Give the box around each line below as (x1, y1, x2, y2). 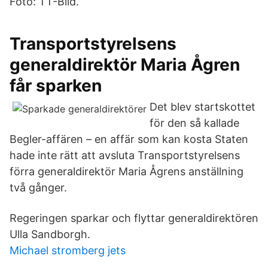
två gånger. (10, 181, 67, 194)
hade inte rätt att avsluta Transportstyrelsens (10, 149, 240, 162)
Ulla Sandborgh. (10, 228, 90, 240)
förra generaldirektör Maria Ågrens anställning (10, 165, 243, 178)
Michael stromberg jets (10, 244, 126, 257)
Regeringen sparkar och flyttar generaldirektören (10, 212, 258, 224)
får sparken (10, 75, 102, 96)
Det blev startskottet (150, 100, 255, 113)
